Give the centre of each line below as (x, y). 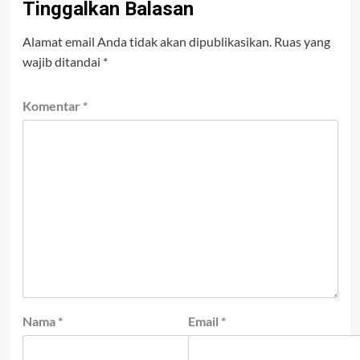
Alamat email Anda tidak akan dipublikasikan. (147, 42)
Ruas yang (302, 42)
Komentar (52, 106)
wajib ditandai (62, 62)
